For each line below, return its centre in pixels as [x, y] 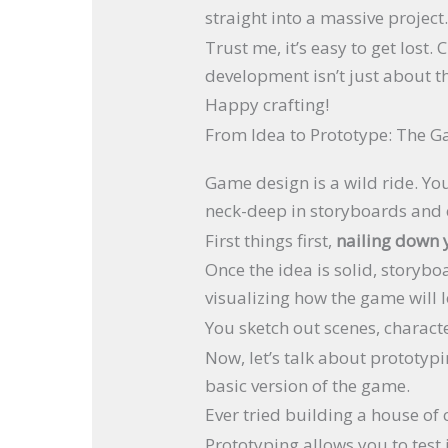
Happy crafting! [267, 105]
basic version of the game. [308, 385]
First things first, [271, 240]
